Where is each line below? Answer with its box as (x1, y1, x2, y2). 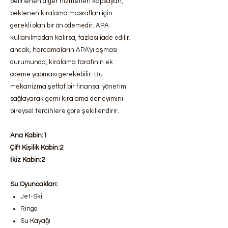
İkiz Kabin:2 (10, 156, 45, 163)
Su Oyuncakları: (10, 181, 58, 188)
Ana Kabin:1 (10, 132, 47, 139)
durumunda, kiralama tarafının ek (10, 59, 113, 66)
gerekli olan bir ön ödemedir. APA (10, 22, 109, 29)
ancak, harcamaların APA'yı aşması (10, 46, 118, 53)
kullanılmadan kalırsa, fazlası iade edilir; (10, 34, 131, 41)
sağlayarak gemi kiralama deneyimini (10, 95, 123, 102)
